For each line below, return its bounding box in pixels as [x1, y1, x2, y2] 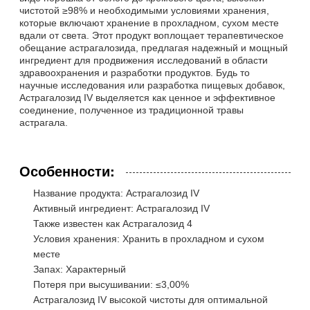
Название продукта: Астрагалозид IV [33, 187, 199, 199]
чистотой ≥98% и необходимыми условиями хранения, [19, 4, 269, 16]
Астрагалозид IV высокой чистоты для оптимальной [33, 293, 268, 305]
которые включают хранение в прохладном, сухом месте [19, 17, 279, 28]
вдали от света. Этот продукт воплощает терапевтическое [19, 29, 284, 41]
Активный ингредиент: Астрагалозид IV [33, 202, 210, 214]
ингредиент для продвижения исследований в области [19, 54, 268, 66]
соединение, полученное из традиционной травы [19, 104, 244, 116]
